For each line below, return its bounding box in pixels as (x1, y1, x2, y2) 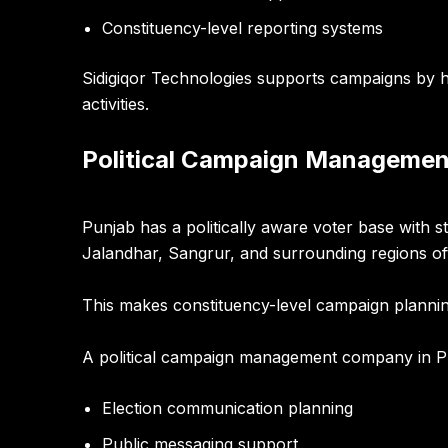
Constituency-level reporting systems (102, 17, 383, 38)
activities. (82, 93, 149, 114)
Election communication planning (102, 398, 353, 419)
